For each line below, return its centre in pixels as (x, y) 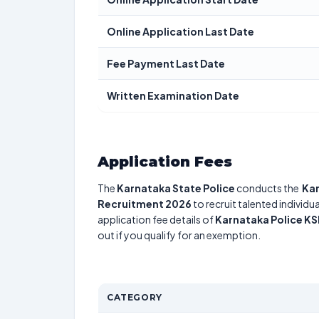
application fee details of (156, 219)
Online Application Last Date (181, 31)
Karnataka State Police (176, 188)
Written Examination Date (173, 95)
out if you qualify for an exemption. (179, 235)
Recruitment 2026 (145, 204)
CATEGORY (135, 297)
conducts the (268, 188)
